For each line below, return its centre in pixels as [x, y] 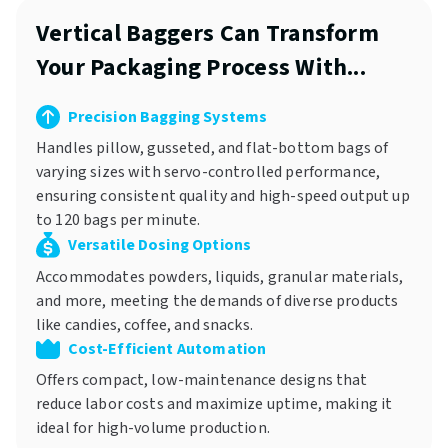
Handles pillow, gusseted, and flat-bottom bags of [212, 148]
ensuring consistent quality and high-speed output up [223, 196]
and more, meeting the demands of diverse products [217, 301]
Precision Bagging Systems [167, 117]
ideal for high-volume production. [153, 428]
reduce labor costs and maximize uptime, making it [214, 404]
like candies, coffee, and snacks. [144, 325]
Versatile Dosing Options [159, 245]
